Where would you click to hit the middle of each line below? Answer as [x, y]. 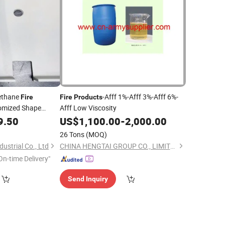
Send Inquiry [88, 179]
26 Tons [72, 134]
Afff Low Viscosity [88, 108]
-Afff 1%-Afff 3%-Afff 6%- [140, 97]
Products [88, 97]
